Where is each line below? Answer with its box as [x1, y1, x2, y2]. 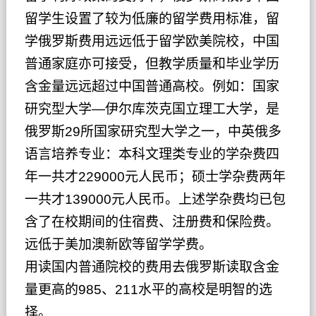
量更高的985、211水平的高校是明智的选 [24, 282, 272, 298]
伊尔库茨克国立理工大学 [104, 102, 253, 117]
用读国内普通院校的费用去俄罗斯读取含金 [24, 260, 279, 275]
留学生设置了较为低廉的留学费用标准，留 [24, 11, 279, 27]
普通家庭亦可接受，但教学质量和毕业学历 [24, 56, 279, 72]
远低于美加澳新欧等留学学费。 [24, 237, 212, 253]
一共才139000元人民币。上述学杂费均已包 [24, 192, 286, 207]
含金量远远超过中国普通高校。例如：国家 [24, 79, 279, 95]
